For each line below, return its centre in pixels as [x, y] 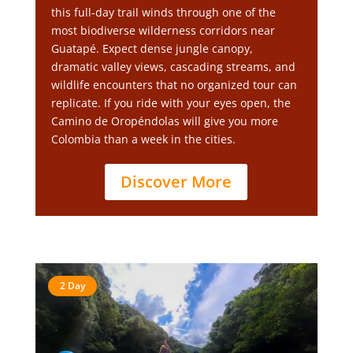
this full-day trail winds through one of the [163, 12]
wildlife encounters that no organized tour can [174, 85]
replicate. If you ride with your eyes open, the [171, 103]
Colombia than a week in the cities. [143, 139]
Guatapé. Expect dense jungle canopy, [152, 48]
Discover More [176, 182]
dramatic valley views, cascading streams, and [173, 67]
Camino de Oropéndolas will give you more [164, 121]
